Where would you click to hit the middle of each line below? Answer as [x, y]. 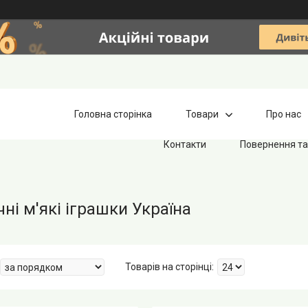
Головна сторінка [113, 114]
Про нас [284, 114]
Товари [202, 114]
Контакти [185, 144]
